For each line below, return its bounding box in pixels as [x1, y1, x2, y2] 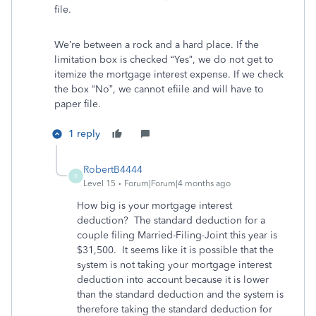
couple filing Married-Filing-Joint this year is [77, 229, 277, 241]
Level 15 [83, 178, 116, 188]
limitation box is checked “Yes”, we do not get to [54, 54, 274, 66]
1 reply [68, 128, 100, 140]
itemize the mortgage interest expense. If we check [54, 68, 284, 80]
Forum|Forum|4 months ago [124, 178, 231, 188]
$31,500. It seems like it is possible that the [77, 244, 274, 256]
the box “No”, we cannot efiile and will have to [54, 83, 264, 95]
